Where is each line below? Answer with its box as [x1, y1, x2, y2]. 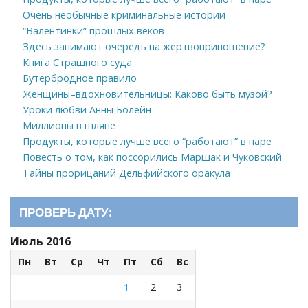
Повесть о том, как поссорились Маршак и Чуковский [22, 150, 282, 164]
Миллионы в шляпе [22, 118, 115, 132]
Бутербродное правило [22, 71, 137, 85]
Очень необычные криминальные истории [22, 8, 225, 21]
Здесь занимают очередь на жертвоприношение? [22, 39, 265, 53]
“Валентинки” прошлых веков [22, 23, 164, 37]
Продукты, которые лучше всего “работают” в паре [22, 134, 272, 148]
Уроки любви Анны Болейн [22, 102, 151, 116]
